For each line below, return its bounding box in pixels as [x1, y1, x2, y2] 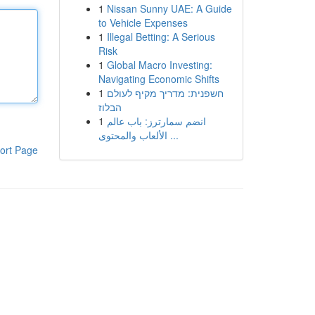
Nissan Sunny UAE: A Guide [106, 1, 232, 15]
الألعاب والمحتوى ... [167, 128, 179, 142]
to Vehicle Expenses [98, 15, 188, 30]
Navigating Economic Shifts [98, 72, 219, 86]
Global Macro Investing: [106, 58, 212, 72]
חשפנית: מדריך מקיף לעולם [106, 86, 224, 100]
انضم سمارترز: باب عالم [106, 114, 206, 128]
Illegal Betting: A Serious [106, 30, 215, 44]
